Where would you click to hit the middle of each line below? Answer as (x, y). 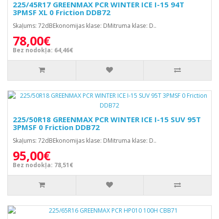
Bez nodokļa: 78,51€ (43, 165)
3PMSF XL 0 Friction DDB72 (62, 12)
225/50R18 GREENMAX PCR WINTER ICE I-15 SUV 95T (107, 119)
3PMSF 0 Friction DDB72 (56, 127)
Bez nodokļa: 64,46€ (43, 50)
